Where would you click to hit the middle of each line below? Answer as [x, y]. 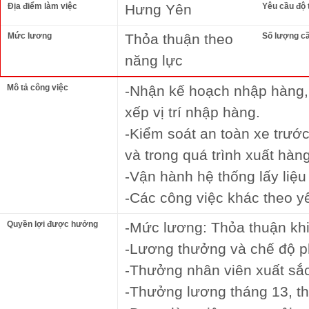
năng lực [154, 60]
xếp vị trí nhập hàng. [192, 112]
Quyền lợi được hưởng [52, 224]
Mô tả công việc [38, 88]
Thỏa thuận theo [179, 39]
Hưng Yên [158, 9]
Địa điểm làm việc [42, 6]
